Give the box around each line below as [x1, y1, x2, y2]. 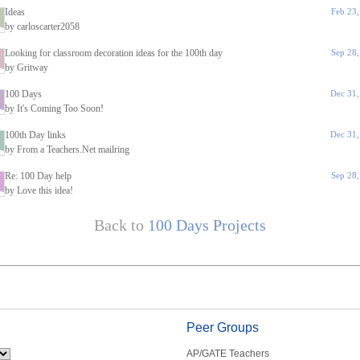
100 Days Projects [148, 216, 266, 234]
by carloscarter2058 [5, 21, 80, 32]
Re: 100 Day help [5, 170, 72, 182]
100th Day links [5, 129, 66, 141]
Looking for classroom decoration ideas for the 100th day [5, 47, 223, 59]
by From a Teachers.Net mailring [5, 144, 129, 155]
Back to [94, 216, 148, 234]
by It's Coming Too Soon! [5, 103, 104, 114]
